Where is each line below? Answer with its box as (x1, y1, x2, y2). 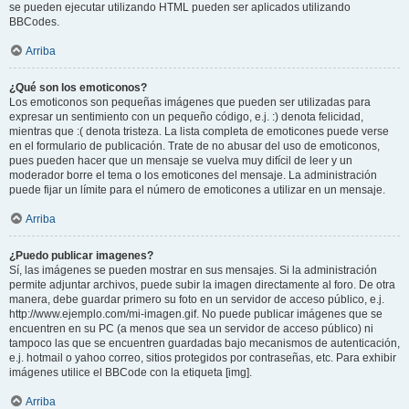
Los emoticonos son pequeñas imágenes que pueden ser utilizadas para (9, 95, 371, 109)
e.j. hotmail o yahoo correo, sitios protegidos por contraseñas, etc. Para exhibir (9, 351, 396, 364)
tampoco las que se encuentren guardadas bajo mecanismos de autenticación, (9, 336, 400, 350)
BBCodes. (9, 15, 59, 28)
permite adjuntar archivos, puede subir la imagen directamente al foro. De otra (9, 278, 395, 291)
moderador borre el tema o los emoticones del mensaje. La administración (9, 168, 377, 182)
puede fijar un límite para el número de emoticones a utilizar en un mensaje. (9, 183, 385, 196)
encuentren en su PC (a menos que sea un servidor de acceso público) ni (9, 321, 373, 335)
